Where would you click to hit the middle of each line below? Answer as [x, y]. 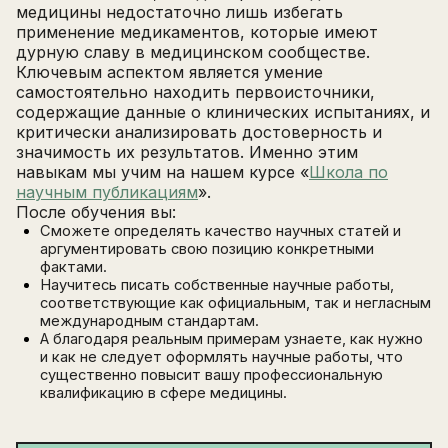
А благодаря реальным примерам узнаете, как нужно [231, 339]
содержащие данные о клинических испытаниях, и [223, 112]
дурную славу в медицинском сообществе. [193, 52]
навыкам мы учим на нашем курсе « [162, 172]
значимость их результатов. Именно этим [187, 152]
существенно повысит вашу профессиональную [211, 375]
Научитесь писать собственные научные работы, [217, 285]
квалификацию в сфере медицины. [163, 393]
